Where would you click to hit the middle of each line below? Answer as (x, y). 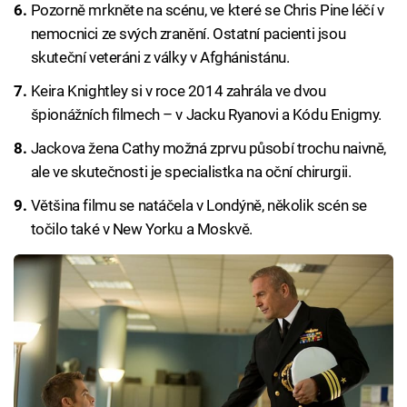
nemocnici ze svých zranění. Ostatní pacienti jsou (188, 33)
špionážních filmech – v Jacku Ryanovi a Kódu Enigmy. (206, 114)
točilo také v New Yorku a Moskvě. (141, 229)
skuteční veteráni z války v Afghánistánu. (160, 57)
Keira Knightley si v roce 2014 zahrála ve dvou (178, 90)
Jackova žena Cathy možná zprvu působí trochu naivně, (208, 148)
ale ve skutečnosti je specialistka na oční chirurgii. (191, 172)
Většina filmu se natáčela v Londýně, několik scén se (199, 206)
